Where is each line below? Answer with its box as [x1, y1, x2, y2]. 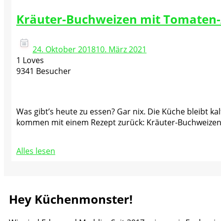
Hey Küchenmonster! [9, 191, 133, 208]
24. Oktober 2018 [33, 44, 96, 55]
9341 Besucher [16, 66, 71, 77]
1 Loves [16, 55, 44, 66]
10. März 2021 [96, 44, 147, 55]
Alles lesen [16, 146, 55, 157]
